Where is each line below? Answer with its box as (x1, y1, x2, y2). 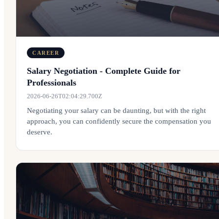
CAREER (32, 50, 60, 56)
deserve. (27, 128, 52, 136)
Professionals (27, 78, 76, 88)
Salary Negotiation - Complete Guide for (27, 66, 180, 76)
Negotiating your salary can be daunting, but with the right (27, 107, 206, 114)
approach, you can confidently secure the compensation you (27, 117, 211, 125)
